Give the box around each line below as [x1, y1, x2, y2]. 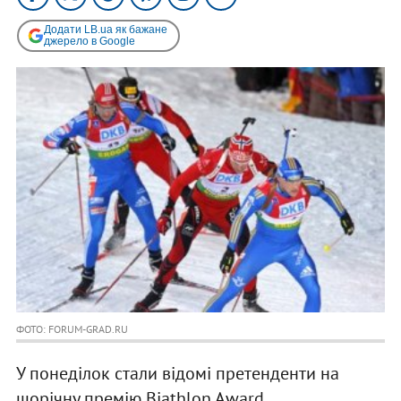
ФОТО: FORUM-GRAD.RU [15, 322, 128, 337]
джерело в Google [43, 34, 135, 47]
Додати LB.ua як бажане [43, 22, 167, 36]
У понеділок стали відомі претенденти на [15, 362, 339, 386]
